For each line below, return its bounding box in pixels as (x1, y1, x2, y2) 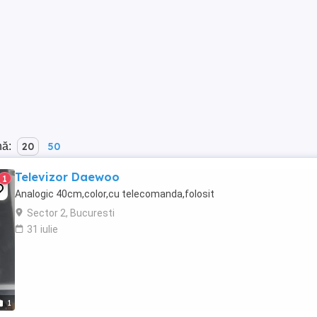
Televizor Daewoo (15, 170, 120, 184)
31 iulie (27, 224, 58, 235)
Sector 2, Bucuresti (27, 207, 115, 219)
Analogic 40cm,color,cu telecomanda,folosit (15, 188, 214, 200)
